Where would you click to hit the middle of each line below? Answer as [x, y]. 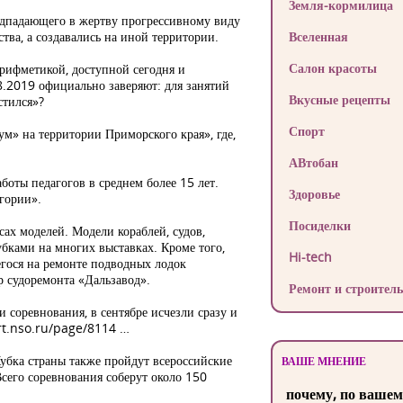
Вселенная [318, 36]
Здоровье [314, 194]
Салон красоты [332, 68]
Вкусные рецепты [339, 99]
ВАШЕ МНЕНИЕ [323, 361]
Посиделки [319, 225]
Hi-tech [310, 257]
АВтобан [313, 162]
